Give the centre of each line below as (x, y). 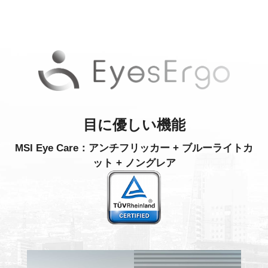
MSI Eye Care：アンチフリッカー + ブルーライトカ (134, 148)
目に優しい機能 (134, 125)
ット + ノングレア (134, 163)
